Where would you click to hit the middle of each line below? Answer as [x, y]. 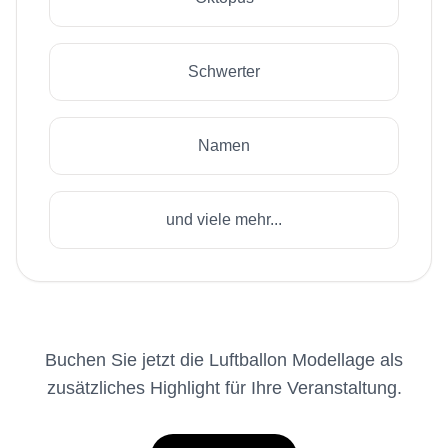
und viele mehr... [224, 219]
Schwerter [224, 71]
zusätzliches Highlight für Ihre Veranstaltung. [224, 388]
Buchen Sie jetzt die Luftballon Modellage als [224, 360]
